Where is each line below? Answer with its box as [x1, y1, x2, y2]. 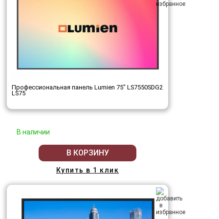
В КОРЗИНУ [66, 148, 109, 158]
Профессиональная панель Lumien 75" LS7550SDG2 [12, 83, 163, 91]
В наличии [17, 128, 50, 136]
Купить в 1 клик [56, 166, 119, 174]
